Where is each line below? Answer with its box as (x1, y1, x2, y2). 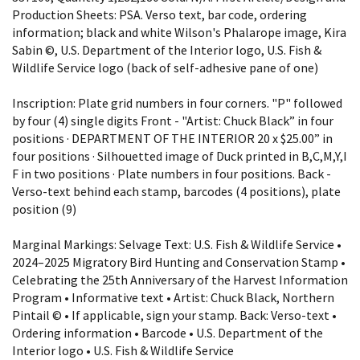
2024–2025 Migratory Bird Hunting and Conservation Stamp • (12, 253, 346, 270)
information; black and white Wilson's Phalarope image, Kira (12, 23, 346, 40)
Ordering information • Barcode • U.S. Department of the (12, 324, 323, 341)
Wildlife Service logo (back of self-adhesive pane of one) (12, 59, 318, 76)
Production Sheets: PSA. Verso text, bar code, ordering (12, 6, 307, 22)
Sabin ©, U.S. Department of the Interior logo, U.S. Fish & (12, 41, 321, 58)
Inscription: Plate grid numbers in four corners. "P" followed (12, 94, 342, 111)
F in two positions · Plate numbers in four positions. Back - (12, 165, 331, 182)
